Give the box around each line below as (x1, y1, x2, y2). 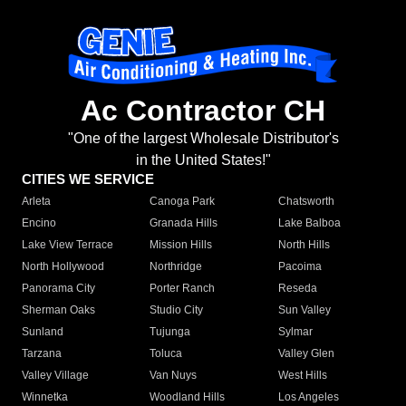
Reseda (277, 282, 317, 295)
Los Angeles (277, 391, 339, 404)
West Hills (277, 369, 327, 382)
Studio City (150, 304, 204, 317)
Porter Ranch (150, 282, 216, 295)
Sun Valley (277, 304, 331, 317)
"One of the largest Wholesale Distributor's (67, 130, 339, 147)
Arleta (22, 195, 51, 208)
